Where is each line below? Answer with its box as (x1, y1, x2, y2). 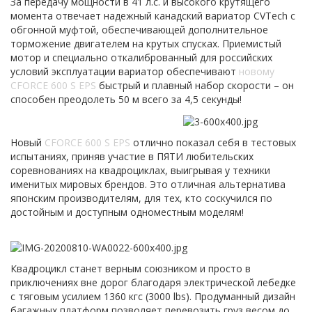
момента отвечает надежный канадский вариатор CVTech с (10, 9, 295, 23)
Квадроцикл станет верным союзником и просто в (10, 261, 251, 275)
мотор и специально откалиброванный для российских (10, 51, 272, 65)
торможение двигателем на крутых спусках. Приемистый (10, 37, 281, 51)
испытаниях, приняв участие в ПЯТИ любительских (10, 149, 253, 163)
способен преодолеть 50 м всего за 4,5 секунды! (10, 93, 242, 107)
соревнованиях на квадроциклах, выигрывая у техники (10, 163, 270, 177)
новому (239, 65, 274, 79)
